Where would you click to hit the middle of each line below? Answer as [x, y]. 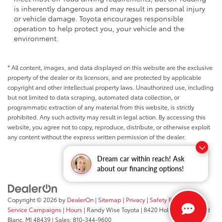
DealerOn [80, 200]
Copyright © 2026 [33, 200]
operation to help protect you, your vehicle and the [99, 28]
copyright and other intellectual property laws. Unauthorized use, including [111, 87]
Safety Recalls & [172, 200]
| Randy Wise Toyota [111, 210]
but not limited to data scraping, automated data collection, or [93, 97]
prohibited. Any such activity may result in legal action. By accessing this [107, 116]
